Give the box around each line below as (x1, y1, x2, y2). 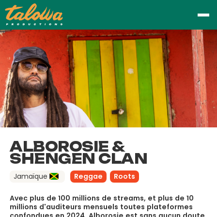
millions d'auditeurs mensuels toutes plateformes (10, 201, 193, 212)
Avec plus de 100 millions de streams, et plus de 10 (10, 193, 194, 203)
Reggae (74, 171, 103, 181)
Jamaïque (14, 171, 49, 181)
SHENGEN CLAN (10, 150, 147, 167)
